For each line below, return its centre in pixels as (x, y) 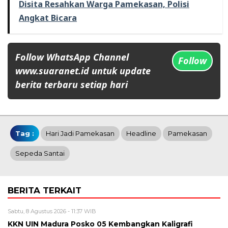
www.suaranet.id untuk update (83, 71)
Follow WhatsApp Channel (72, 57)
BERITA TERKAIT (45, 190)
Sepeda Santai (40, 153)
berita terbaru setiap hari (72, 84)
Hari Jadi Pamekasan (80, 133)
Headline (141, 133)
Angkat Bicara (48, 18)
